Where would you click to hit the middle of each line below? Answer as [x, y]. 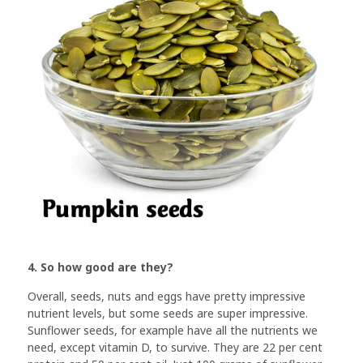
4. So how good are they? [100, 267]
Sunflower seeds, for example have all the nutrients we [173, 330]
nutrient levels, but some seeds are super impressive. [168, 313]
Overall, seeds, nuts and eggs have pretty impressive [167, 296]
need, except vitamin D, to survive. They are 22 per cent [175, 347]
